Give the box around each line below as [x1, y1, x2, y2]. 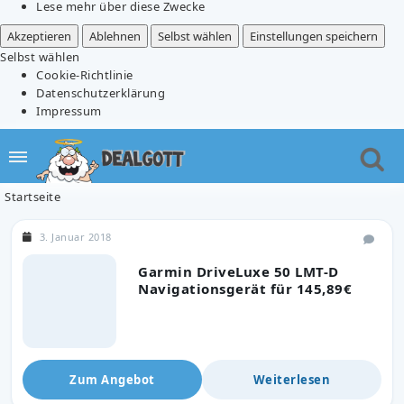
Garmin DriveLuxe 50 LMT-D [138, 262, 339, 280]
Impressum [36, 102, 102, 119]
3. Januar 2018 [39, 229, 112, 243]
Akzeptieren [7, 27, 71, 44]
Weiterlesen [252, 371, 331, 388]
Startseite [5, 188, 60, 205]
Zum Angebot [69, 371, 155, 388]
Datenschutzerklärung [36, 84, 165, 101]
